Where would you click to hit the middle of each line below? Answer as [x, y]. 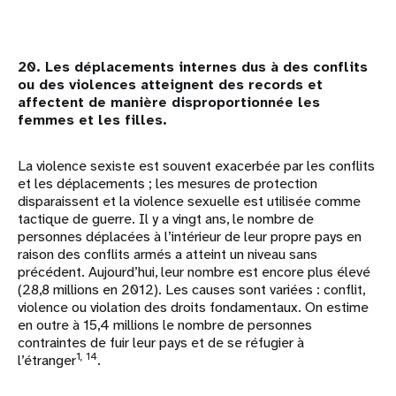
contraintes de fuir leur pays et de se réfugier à [161, 343]
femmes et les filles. [92, 120]
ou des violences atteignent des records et [170, 85]
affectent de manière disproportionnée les [169, 103]
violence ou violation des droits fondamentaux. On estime [193, 308]
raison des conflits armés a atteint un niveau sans [168, 255]
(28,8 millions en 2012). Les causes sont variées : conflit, [191, 290]
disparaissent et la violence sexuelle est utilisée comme [189, 202]
